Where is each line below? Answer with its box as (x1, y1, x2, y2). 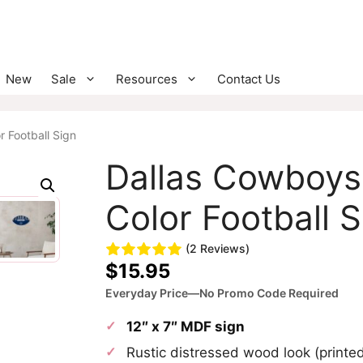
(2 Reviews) (186, 241, 250, 256)
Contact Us (217, 70, 280, 87)
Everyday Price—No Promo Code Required (105, 285, 339, 300)
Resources (116, 70, 177, 87)
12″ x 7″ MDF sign (126, 318, 245, 335)
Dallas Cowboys (105, 156, 361, 198)
